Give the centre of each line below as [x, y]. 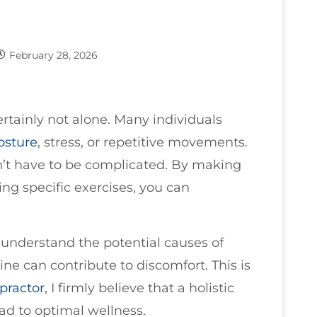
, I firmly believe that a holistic [139, 288]
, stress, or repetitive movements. [143, 142]
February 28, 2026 [53, 55]
